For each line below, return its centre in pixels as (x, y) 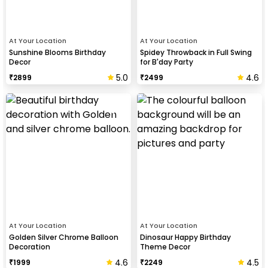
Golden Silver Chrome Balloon (64, 237)
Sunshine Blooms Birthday (57, 52)
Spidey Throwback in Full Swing (196, 52)
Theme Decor (165, 246)
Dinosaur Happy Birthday (185, 237)
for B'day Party (167, 62)
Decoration (30, 246)
